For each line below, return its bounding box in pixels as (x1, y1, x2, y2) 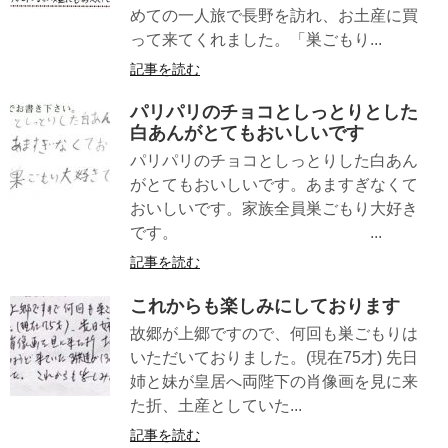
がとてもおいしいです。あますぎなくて (130, 176, 418, 194)
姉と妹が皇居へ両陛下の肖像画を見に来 (130, 372, 418, 390)
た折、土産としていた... (130, 396, 302, 414)
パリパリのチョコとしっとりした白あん (130, 152, 418, 170)
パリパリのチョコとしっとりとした (130, 102, 418, 123)
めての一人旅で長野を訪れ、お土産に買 (130, 7, 418, 25)
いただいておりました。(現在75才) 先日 (130, 348, 418, 366)
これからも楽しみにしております (130, 295, 400, 316)
